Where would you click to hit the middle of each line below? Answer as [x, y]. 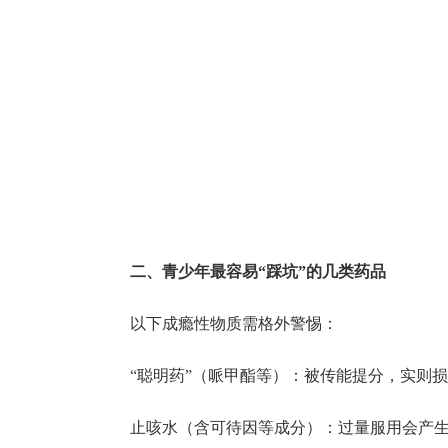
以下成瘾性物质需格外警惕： [234, 324]
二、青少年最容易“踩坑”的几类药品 [258, 272]
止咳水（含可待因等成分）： [234, 428]
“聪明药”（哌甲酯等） [209, 376]
